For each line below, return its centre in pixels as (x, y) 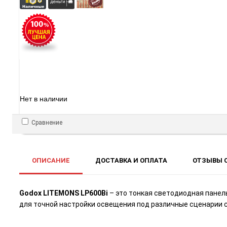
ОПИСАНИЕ (51, 161)
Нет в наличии (44, 99)
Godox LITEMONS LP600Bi (64, 193)
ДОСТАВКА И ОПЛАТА (131, 161)
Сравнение (47, 123)
